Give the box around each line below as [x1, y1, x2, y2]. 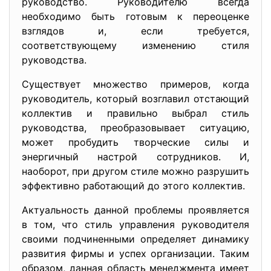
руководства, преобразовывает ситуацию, [22, 122, 249, 134]
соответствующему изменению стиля [22, 39, 249, 51]
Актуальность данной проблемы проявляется [22, 204, 249, 216]
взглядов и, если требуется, [22, 25, 249, 37]
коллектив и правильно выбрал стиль [22, 107, 249, 119]
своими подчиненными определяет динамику [22, 233, 249, 245]
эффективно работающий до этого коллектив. [22, 180, 245, 192]
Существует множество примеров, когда [22, 78, 249, 90]
